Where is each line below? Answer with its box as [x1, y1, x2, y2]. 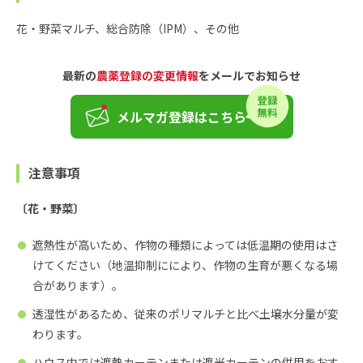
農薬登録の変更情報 [96, 66, 199, 83]
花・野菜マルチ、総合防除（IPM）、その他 [16, 19, 239, 36]
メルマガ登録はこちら [117, 106, 246, 126]
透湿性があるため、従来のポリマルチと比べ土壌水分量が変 [32, 305, 339, 322]
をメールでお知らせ [199, 66, 301, 83]
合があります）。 [32, 276, 123, 293]
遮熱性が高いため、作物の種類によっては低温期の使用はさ [32, 236, 338, 253]
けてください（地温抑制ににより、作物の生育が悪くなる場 [32, 256, 338, 273]
